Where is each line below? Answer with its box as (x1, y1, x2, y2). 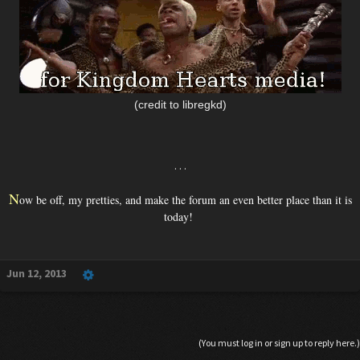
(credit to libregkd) (133, 97, 227, 111)
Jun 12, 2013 (6, 265, 67, 280)
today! (164, 208, 196, 224)
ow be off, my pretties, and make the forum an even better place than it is (18, 191, 352, 207)
